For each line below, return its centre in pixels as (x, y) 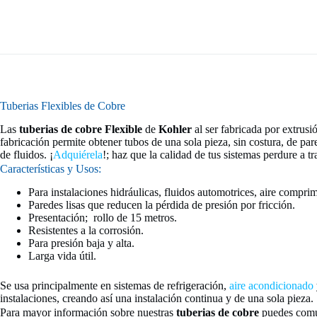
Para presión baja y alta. (81, 243)
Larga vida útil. (62, 255)
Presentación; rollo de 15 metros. (103, 217)
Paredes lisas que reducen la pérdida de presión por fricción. (162, 204)
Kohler (175, 129)
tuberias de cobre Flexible (81, 129)
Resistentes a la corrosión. (86, 230)
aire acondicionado (271, 285)
